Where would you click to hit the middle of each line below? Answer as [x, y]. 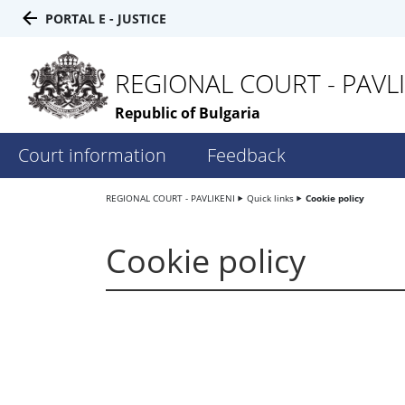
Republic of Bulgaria [188, 113]
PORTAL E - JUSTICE [106, 19]
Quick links [270, 198]
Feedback [246, 155]
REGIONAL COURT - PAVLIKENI [170, 198]
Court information [92, 155]
